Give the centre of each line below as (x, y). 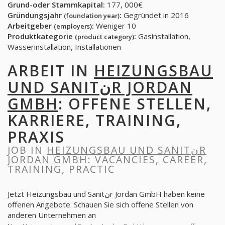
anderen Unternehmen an (52, 215)
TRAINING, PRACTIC (61, 169)
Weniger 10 (115, 26)
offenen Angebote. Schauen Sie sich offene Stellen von (100, 204)
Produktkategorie (41, 36)
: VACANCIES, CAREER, (148, 159)
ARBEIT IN (51, 71)
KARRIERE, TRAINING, (94, 120)
